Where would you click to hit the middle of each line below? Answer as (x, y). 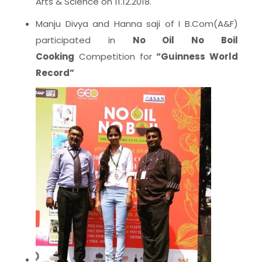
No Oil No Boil (185, 40)
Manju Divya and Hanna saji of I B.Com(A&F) (137, 24)
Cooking (55, 56)
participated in (84, 40)
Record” (55, 73)
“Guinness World (197, 56)
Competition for (116, 56)
